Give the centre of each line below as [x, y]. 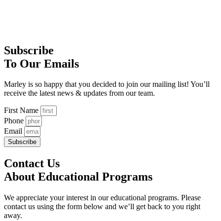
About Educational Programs [78, 177]
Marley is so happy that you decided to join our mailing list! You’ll [107, 84]
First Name [22, 110]
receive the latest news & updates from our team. [79, 93]
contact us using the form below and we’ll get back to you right [102, 207]
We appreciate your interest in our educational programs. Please [102, 198]
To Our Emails [41, 63]
